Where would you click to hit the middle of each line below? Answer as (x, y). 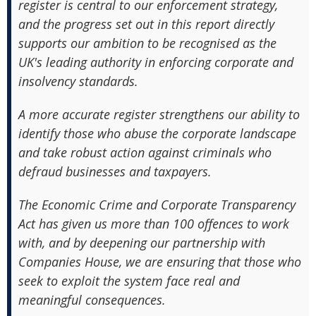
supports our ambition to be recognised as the (147, 43)
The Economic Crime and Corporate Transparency (157, 205)
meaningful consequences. (92, 300)
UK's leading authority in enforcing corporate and (156, 62)
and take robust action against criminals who (145, 152)
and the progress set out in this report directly (146, 24)
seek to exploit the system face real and (129, 281)
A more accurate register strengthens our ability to (159, 114)
